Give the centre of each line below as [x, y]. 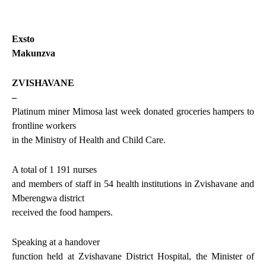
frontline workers [44, 126]
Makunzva [34, 53]
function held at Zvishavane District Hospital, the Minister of [133, 256]
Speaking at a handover [56, 242]
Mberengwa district [48, 198]
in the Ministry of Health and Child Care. [89, 140]
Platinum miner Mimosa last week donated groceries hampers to [133, 112]
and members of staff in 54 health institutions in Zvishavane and [133, 184]
